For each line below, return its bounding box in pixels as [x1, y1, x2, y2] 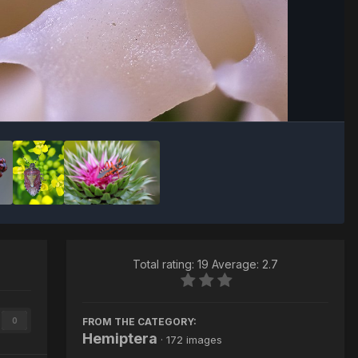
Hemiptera [82, 329, 157, 347]
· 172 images [161, 332, 222, 346]
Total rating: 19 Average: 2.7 [133, 257, 278, 271]
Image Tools [246, 86, 310, 99]
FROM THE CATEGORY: [82, 315, 197, 328]
